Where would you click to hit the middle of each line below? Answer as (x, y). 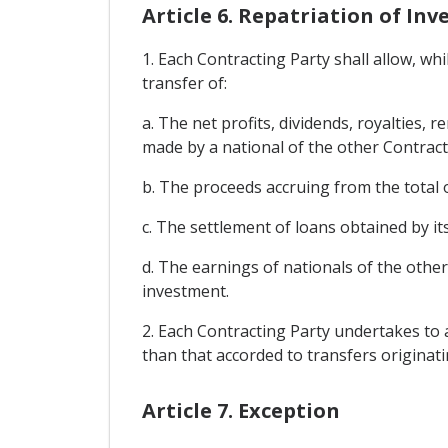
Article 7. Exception (240, 410)
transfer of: (184, 82)
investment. (185, 290)
